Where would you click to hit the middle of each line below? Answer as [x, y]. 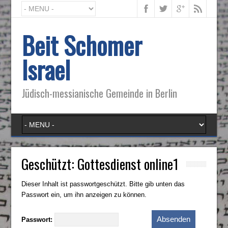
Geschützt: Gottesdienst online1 [100, 164]
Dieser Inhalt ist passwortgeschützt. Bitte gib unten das [103, 184]
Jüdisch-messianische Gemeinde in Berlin [99, 93]
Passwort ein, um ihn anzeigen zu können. [84, 195]
